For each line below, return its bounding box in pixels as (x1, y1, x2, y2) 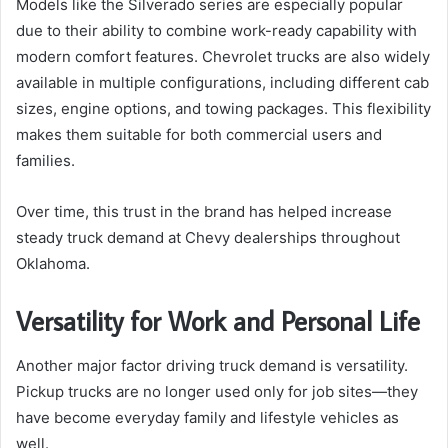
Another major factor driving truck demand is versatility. (16, 355, 408, 375)
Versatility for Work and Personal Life (16, 303, 420, 339)
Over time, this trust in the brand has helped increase (16, 202, 392, 222)
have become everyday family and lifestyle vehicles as (16, 407, 399, 427)
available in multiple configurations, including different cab (16, 73, 429, 93)
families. (16, 151, 75, 171)
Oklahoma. (16, 254, 90, 274)
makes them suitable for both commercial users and (16, 125, 382, 145)
